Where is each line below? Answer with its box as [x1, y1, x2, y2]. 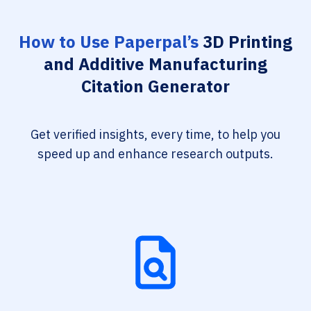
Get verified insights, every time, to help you [31, 126, 280, 142]
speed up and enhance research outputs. [37, 146, 274, 162]
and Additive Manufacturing [44, 53, 267, 75]
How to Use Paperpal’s [19, 31, 199, 53]
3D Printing [199, 31, 292, 53]
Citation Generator [81, 75, 230, 97]
